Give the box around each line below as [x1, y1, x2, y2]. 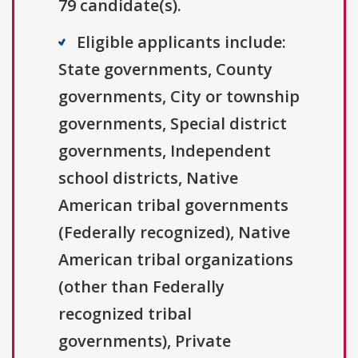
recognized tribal [58, 303, 192, 325]
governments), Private [58, 330, 231, 352]
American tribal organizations [58, 249, 293, 271]
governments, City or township [58, 86, 300, 108]
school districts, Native [58, 167, 238, 189]
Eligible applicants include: [77, 31, 286, 54]
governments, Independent [58, 140, 271, 162]
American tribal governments [58, 194, 288, 217]
